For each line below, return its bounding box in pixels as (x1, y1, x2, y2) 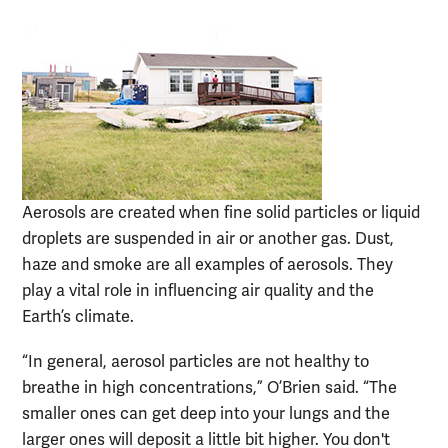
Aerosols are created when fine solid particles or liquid (22, 203, 420, 224)
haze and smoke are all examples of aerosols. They (22, 255, 393, 276)
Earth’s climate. (22, 307, 138, 328)
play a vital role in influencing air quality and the (22, 281, 374, 302)
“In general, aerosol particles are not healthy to (22, 352, 369, 373)
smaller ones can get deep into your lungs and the (22, 404, 390, 425)
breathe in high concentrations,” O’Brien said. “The (22, 378, 397, 399)
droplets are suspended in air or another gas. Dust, (22, 229, 394, 250)
